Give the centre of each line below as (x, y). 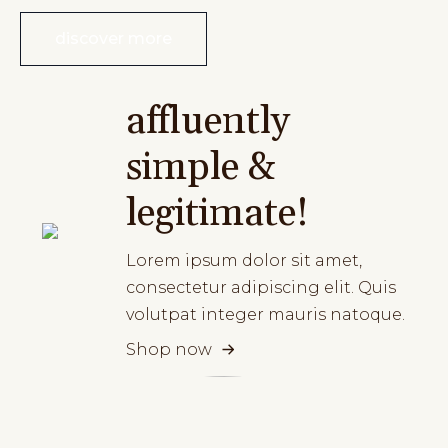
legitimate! (217, 213)
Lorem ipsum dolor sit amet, (244, 260)
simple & (201, 167)
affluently (208, 121)
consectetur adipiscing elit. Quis (261, 287)
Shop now (169, 350)
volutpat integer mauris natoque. (265, 314)
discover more (113, 38)
